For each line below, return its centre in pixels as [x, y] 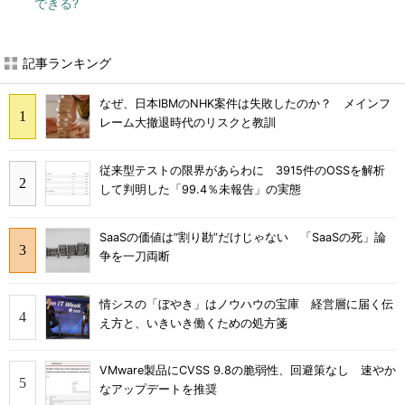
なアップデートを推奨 [158, 390]
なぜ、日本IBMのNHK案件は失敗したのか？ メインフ [245, 104]
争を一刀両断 [135, 256]
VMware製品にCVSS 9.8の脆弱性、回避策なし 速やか [248, 371]
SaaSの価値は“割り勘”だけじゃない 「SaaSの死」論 [243, 237]
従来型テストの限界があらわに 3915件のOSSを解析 [242, 171]
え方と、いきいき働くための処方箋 [193, 323]
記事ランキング [67, 63]
